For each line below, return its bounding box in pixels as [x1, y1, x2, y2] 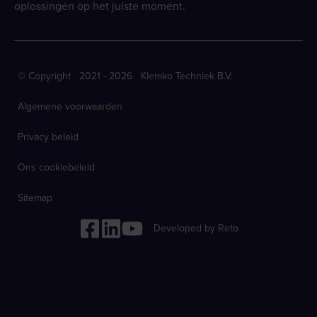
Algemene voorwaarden [18, 98, 122, 113]
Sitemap [18, 190, 52, 204]
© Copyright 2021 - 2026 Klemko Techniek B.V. [18, 68, 233, 83]
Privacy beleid [18, 129, 79, 144]
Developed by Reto [153, 220, 238, 235]
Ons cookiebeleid [18, 159, 95, 174]
